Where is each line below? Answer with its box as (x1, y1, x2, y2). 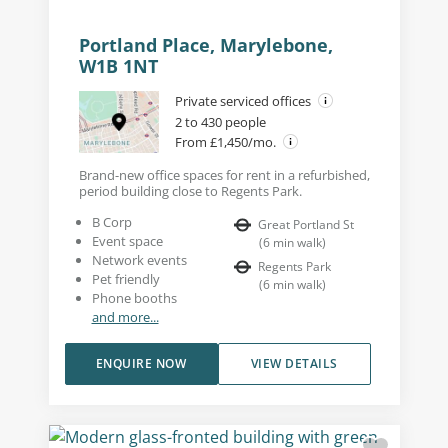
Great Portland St (258, 215, 354, 233)
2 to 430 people (174, 112, 266, 131)
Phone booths (91, 288, 177, 307)
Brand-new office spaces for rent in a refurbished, (78, 165, 370, 184)
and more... (91, 307, 159, 326)
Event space (91, 231, 163, 250)
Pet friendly (91, 269, 160, 288)
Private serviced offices (174, 91, 314, 110)
